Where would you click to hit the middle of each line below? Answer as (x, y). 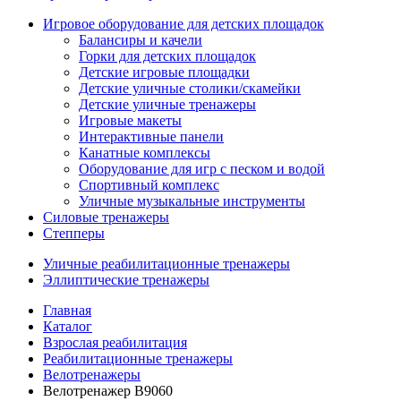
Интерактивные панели (151, 137)
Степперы (74, 233)
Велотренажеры (92, 375)
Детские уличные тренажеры (167, 104)
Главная (67, 310)
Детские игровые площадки (164, 72)
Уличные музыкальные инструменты (192, 201)
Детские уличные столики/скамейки (190, 88)
